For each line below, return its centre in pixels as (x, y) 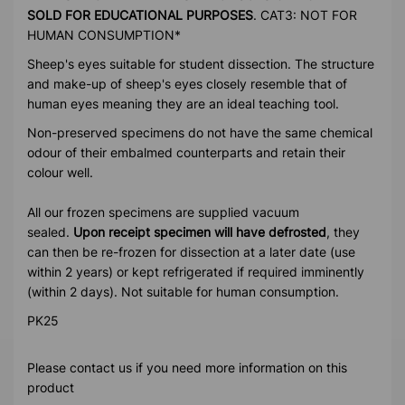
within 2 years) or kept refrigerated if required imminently (196, 271)
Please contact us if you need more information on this (187, 367)
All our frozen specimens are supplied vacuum (163, 212)
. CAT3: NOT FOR (305, 14)
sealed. (50, 231)
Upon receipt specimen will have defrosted (200, 231)
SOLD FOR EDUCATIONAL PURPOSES (140, 14)
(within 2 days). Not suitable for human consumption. (183, 291)
